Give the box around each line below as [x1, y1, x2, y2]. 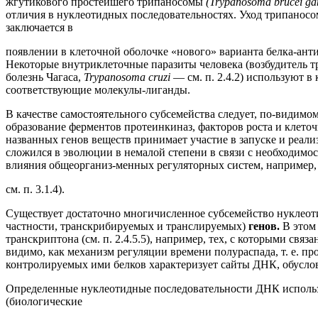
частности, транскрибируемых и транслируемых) [6, 219, 248, 232]
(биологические [6, 295, 82, 307]
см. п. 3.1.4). [6, 182, 65, 195]
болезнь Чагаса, [6, 70, 84, 83]
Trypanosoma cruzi [84, 70, 173, 83]
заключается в [6, 21, 73, 33]
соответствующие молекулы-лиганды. [6, 83, 190, 96]
